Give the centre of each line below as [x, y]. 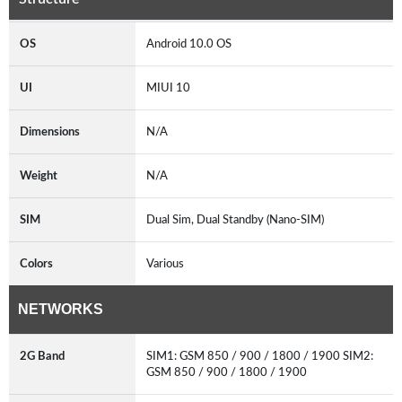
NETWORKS [61, 309]
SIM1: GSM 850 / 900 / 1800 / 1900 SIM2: [260, 356]
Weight [39, 175]
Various [168, 263]
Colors [36, 263]
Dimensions [50, 131]
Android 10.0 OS [192, 44]
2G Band [42, 356]
